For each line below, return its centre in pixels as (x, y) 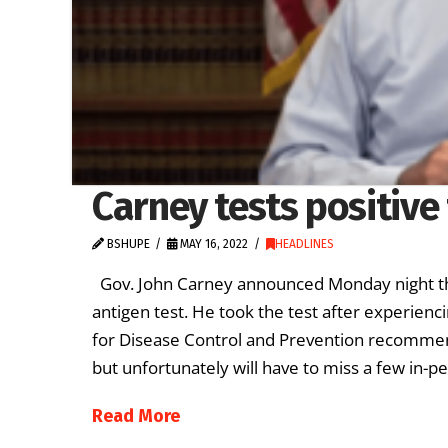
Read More (136, 416)
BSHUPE (127, 243)
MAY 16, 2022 (213, 243)
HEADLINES (304, 243)
